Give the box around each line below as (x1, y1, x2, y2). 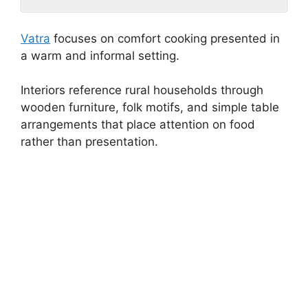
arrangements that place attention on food (21, 118, 255, 132)
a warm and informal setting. (21, 48, 179, 63)
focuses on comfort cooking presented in (50, 31, 280, 45)
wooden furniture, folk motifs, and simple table (21, 100, 279, 115)
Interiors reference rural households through (21, 83, 263, 98)
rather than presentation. (21, 135, 158, 149)
